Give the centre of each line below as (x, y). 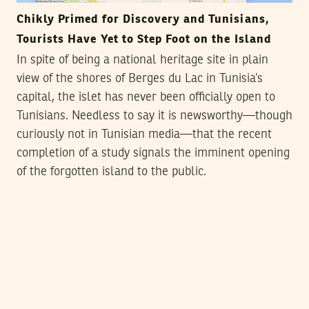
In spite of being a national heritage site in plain (142, 60)
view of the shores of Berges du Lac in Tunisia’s (140, 78)
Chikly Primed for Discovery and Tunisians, (143, 19)
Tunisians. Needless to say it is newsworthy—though (154, 116)
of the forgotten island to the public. (111, 171)
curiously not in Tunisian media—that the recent (144, 134)
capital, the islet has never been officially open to (146, 97)
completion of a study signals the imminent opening (153, 153)
